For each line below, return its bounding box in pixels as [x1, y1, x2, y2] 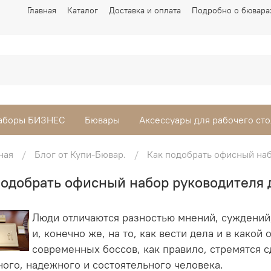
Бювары [85, 113, 120, 126]
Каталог [67, 4, 98, 16]
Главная [27, 4, 56, 16]
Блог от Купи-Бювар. [34, 148, 126, 160]
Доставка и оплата [109, 4, 181, 16]
